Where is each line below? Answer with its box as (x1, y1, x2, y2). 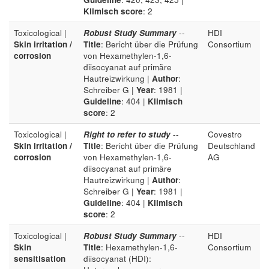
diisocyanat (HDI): (83, 253, 151, 264)
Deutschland (208, 140, 255, 151)
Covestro (208, 128, 242, 140)
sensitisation (14, 253, 65, 264)
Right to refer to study (83, 128, 171, 140)
